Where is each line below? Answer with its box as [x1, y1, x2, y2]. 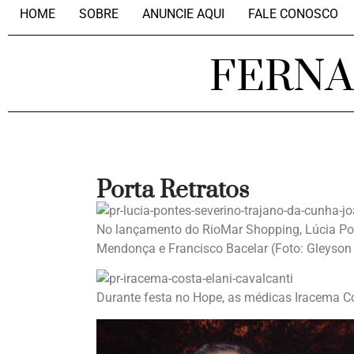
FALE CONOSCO [248, 6, 338, 21]
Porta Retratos [96, 175, 249, 205]
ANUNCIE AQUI [142, 6, 224, 21]
